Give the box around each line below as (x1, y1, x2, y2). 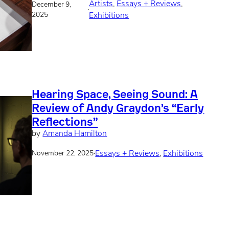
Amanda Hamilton (42, 130, 107, 138)
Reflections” (32, 114, 98, 129)
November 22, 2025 (32, 150, 94, 157)
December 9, (32, 1, 72, 8)
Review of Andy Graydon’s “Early (32, 100, 204, 115)
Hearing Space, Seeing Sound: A (32, 86, 198, 101)
